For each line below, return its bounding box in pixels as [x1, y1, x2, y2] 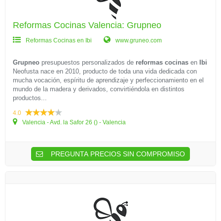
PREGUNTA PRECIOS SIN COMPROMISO [49, 150, 185, 158]
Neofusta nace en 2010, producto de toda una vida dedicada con [13, 68, 197, 75]
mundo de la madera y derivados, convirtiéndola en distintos [13, 85, 184, 93]
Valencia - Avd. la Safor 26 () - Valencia [21, 119, 126, 126]
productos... [13, 94, 47, 102]
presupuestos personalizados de [39, 59, 136, 66]
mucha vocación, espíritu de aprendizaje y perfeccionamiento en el [13, 76, 204, 84]
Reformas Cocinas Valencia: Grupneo [13, 20, 161, 30]
